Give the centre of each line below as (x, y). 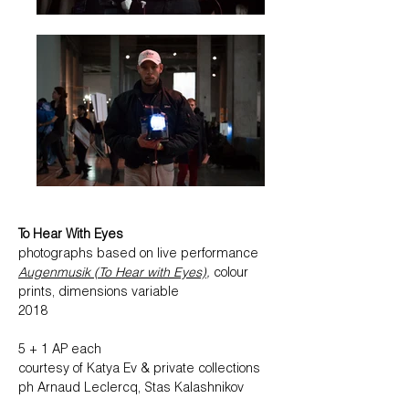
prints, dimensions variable (99, 293)
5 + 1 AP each (60, 351)
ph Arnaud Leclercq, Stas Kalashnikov (131, 389)
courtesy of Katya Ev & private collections (139, 370)
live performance (208, 255)
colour (231, 274)
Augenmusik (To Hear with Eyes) (112, 274)
